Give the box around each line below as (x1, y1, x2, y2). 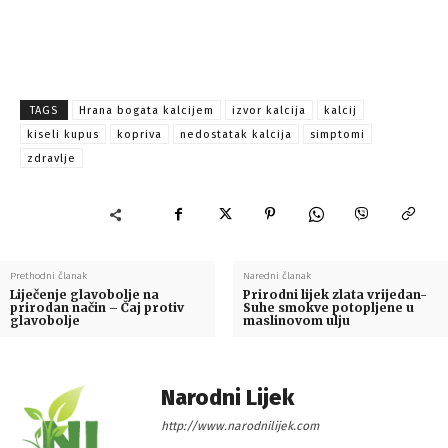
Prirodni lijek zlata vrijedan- (242, 287, 427, 303)
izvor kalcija (232, 104, 306, 118)
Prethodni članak (10, 270, 87, 283)
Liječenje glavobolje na (10, 287, 159, 303)
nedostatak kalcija (180, 128, 292, 142)
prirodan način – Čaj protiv (10, 300, 184, 316)
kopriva (117, 128, 162, 142)
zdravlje (27, 152, 76, 166)
